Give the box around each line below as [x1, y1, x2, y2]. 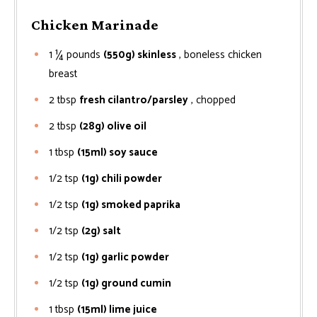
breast [49, 65, 77, 83]
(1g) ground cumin [81, 275, 171, 292]
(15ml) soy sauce [77, 144, 158, 161]
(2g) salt [81, 222, 121, 240]
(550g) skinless [103, 46, 176, 64]
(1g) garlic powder [81, 248, 169, 266]
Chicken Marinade [31, 16, 158, 33]
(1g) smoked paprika [81, 196, 180, 214]
